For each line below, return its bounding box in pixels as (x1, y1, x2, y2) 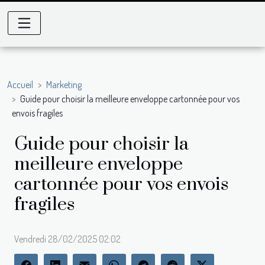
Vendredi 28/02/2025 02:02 (14, 232, 121, 245)
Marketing (46, 79, 82, 91)
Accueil (7, 79, 33, 91)
